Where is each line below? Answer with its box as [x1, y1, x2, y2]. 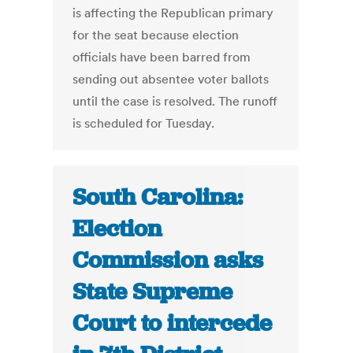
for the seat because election [72, 27, 240, 43]
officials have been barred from [72, 49, 251, 65]
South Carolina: [72, 182, 243, 213]
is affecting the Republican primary [72, 5, 274, 21]
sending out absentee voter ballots [72, 71, 269, 87]
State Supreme [72, 277, 233, 307]
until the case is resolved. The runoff [72, 93, 278, 110]
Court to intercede [72, 308, 273, 339]
